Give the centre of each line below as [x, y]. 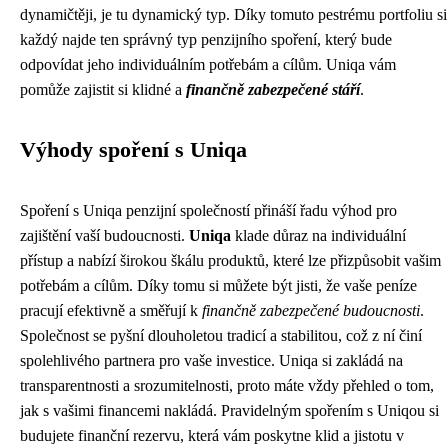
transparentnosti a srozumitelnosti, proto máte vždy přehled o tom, [227, 385]
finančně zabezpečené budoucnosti [311, 310]
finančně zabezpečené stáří [273, 89]
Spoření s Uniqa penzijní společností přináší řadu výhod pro [208, 210]
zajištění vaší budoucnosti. [104, 235]
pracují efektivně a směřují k [111, 310]
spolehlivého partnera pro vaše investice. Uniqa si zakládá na [211, 360]
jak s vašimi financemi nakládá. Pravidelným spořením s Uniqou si [229, 410]
